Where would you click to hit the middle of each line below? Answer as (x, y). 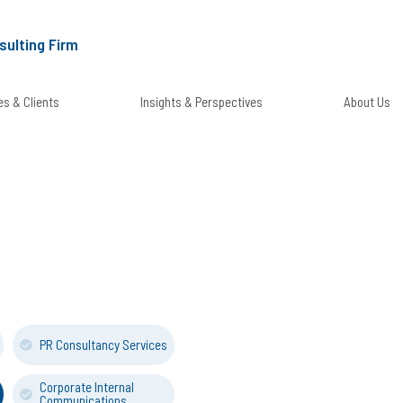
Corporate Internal (87, 387)
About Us (367, 101)
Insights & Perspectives (201, 101)
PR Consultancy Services (103, 344)
